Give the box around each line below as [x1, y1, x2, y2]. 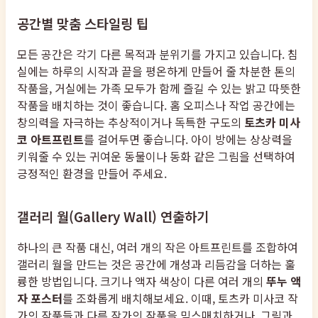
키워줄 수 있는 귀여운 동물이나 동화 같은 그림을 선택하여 [17, 147, 295, 165]
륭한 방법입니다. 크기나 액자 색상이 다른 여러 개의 [17, 272, 266, 290]
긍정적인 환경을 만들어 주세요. [17, 164, 167, 182]
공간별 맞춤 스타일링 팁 [17, 13, 148, 33]
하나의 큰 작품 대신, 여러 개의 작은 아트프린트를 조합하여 [17, 238, 298, 256]
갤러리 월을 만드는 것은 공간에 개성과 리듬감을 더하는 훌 [17, 255, 295, 273]
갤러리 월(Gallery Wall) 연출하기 [17, 207, 209, 226]
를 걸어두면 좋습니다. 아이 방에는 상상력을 [84, 130, 292, 148]
